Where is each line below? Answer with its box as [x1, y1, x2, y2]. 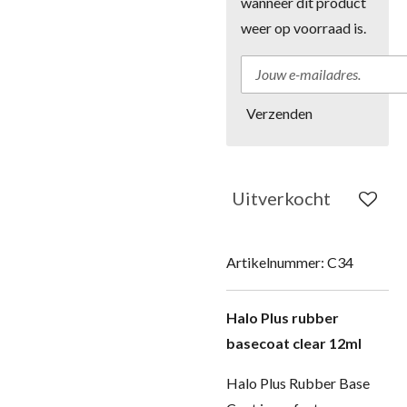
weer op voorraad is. [241, 19, 366, 36]
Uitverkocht [232, 187, 331, 209]
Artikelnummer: [226, 253, 324, 271]
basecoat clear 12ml [226, 334, 362, 352]
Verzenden [246, 104, 313, 122]
